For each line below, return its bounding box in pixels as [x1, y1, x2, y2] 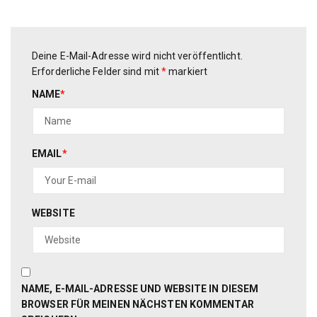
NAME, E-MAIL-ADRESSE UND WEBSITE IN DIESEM [21, 282, 259, 294]
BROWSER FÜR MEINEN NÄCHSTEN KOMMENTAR [21, 298, 254, 310]
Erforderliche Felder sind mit [32, 65, 162, 77]
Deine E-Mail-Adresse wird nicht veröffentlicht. [32, 50, 243, 62]
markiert [166, 65, 208, 77]
